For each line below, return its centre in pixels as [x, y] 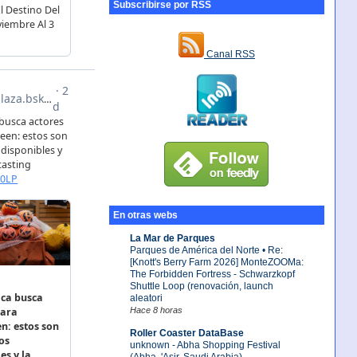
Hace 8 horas [156, 310]
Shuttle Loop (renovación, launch [201, 286]
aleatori [146, 298]
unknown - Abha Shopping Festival [205, 345]
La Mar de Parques [172, 238]
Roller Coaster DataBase [186, 333]
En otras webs [145, 216]
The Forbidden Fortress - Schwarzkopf [212, 274]
